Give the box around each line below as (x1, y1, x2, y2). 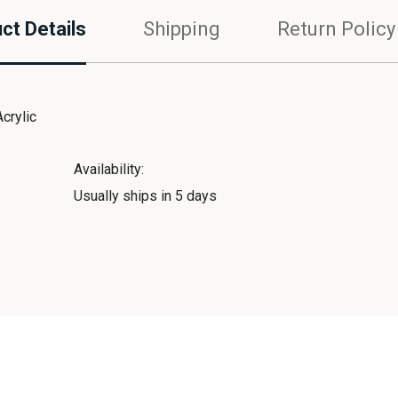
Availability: (73, 161, 144, 178)
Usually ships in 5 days (73, 187, 217, 204)
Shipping (142, 18, 220, 40)
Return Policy (276, 18, 395, 40)
